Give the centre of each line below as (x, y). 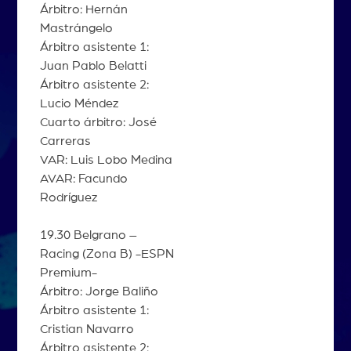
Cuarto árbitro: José (98, 123)
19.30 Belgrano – (88, 235)
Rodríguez (68, 198)
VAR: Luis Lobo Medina (106, 160)
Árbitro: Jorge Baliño (99, 292)
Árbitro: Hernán (83, 10)
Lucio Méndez (79, 104)
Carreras (65, 141)
